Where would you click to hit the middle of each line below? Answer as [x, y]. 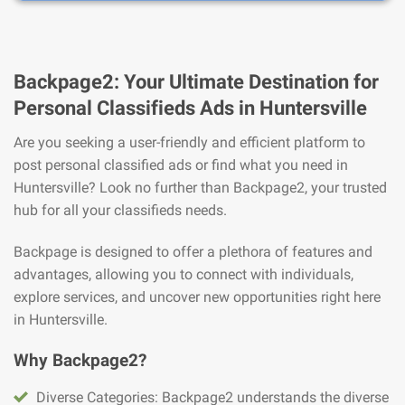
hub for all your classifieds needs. [120, 210]
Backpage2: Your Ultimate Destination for [196, 81]
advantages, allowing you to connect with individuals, [184, 274]
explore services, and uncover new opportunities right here [197, 297]
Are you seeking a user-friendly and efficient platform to [189, 142]
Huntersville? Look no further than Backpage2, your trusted [200, 187]
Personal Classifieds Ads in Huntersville [190, 107]
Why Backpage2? [80, 360]
